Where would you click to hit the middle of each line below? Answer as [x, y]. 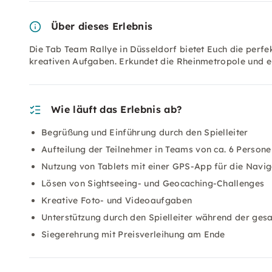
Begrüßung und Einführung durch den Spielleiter [145, 132]
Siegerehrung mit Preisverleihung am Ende [133, 234]
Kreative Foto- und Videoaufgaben [117, 200]
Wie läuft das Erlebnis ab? [117, 109]
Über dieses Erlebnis [102, 26]
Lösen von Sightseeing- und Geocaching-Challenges [153, 183]
